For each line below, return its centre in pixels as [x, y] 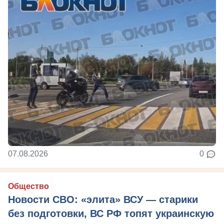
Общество [28, 186]
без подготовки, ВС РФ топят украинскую [111, 213]
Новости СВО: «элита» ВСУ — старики [103, 199]
